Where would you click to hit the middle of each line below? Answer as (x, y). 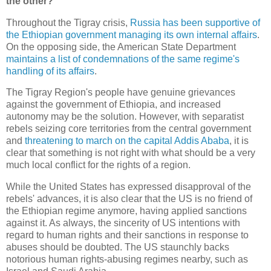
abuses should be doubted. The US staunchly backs (118, 247)
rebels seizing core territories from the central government (129, 129)
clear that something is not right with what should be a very (131, 153)
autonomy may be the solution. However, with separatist (125, 117)
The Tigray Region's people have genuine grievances (121, 93)
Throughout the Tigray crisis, (68, 22)
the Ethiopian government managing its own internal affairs (132, 34)
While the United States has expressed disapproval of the (129, 187)
